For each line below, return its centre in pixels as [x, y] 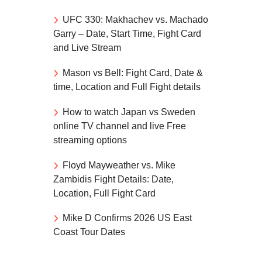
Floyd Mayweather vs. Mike [119, 165]
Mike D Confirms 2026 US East [127, 218]
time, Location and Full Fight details [127, 87]
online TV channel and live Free [120, 126]
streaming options [90, 140]
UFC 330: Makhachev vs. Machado [135, 20]
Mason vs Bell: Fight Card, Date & [133, 73]
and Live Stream [87, 48]
